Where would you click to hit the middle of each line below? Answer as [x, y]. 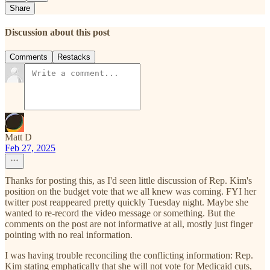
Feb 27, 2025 [30, 148]
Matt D [18, 137]
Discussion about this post [57, 32]
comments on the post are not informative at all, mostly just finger [129, 224]
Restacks [74, 57]
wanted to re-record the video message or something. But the [120, 213]
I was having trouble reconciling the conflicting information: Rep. [129, 256]
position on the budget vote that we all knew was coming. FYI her [130, 192]
